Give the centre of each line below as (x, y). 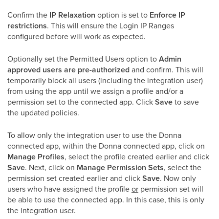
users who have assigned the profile (69, 189)
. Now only (178, 178)
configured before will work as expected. (77, 36)
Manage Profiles (36, 157)
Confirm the (28, 15)
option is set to (122, 15)
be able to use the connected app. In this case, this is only (106, 200)
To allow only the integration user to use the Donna (94, 135)
